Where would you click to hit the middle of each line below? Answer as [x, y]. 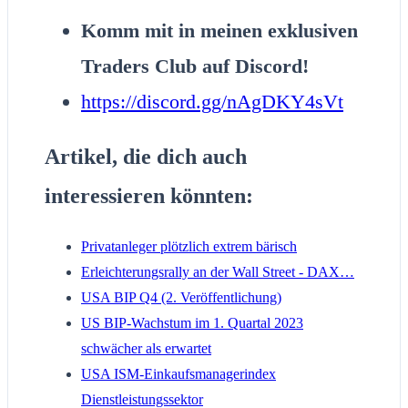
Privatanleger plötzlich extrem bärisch [189, 246]
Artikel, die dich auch [146, 157]
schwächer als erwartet [146, 348]
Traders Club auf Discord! [195, 66]
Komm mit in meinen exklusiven [219, 31]
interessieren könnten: [149, 196]
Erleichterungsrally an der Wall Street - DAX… [218, 271]
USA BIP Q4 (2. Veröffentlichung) [181, 297]
